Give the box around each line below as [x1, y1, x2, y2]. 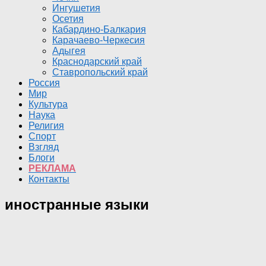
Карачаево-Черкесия [52, 35, 145, 45]
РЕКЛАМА [28, 163, 76, 173]
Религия [28, 121, 64, 131]
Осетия [52, 14, 84, 24]
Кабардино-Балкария [52, 24, 146, 34]
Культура [28, 99, 68, 109]
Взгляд [28, 142, 59, 152]
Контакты [28, 174, 69, 184]
